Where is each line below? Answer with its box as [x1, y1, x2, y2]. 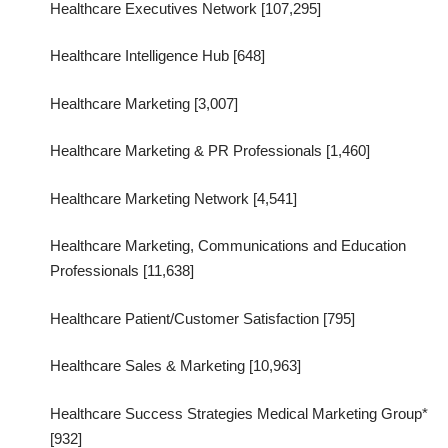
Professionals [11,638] [50, 262, 194, 280]
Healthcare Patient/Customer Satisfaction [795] [50, 309, 355, 327]
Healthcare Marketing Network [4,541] [50, 189, 297, 207]
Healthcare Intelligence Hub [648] [50, 47, 265, 65]
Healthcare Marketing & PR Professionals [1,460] [50, 142, 370, 160]
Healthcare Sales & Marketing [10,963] [50, 357, 301, 375]
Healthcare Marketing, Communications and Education [50, 237, 406, 255]
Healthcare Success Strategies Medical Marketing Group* [50, 404, 428, 422]
